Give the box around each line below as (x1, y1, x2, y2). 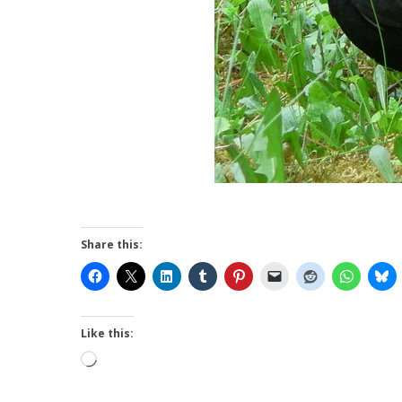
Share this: (81, 236, 143, 252)
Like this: (81, 325, 134, 341)
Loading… (96, 352, 153, 370)
